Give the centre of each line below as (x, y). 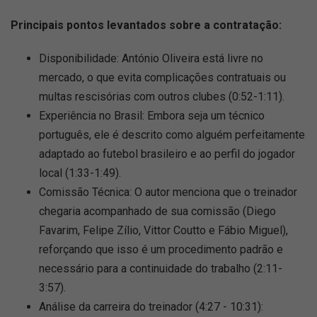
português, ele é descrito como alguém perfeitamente (172, 135)
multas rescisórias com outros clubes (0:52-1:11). (162, 97)
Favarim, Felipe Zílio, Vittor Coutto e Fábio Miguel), (163, 230)
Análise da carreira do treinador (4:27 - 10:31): (151, 307)
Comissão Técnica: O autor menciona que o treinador (168, 192)
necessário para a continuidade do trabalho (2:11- (161, 269)
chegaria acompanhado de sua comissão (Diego (157, 211)
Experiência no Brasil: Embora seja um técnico (152, 116)
